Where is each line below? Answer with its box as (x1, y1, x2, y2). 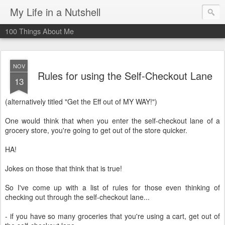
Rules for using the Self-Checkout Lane (38, 68, 212, 83)
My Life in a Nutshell (10, 5, 100, 19)
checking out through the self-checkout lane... (5, 192, 150, 202)
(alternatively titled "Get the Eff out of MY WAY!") (5, 96, 157, 106)
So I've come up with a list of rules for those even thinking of (5, 182, 220, 192)
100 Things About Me (5, 26, 74, 36)
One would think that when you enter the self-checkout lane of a (5, 116, 220, 126)
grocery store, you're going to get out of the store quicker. (5, 125, 187, 135)
